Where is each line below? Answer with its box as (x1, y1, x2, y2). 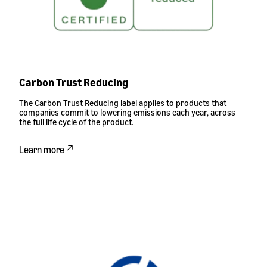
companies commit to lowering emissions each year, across (19, 107, 235, 117)
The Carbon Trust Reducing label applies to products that (19, 98, 226, 108)
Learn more (19, 144, 64, 156)
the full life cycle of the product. (19, 117, 133, 127)
